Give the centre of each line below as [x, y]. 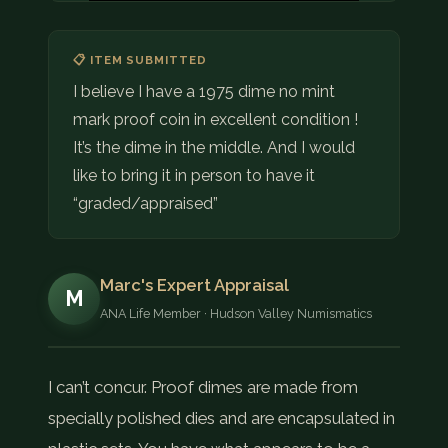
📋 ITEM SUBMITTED [140, 60]
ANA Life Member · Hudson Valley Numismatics [236, 314]
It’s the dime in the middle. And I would [214, 148]
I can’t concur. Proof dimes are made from [203, 387]
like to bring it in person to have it [194, 176]
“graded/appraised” [145, 204]
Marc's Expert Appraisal [194, 285]
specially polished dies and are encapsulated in [221, 418]
